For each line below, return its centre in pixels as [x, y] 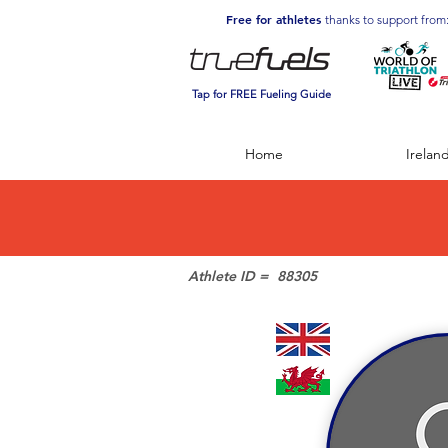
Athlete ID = [228, 276]
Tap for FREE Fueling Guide [261, 94]
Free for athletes [275, 19]
